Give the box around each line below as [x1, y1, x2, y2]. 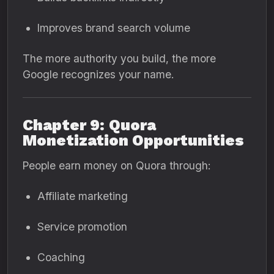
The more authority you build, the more [23, 52, 216, 65]
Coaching [37, 251, 85, 264]
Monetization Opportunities [23, 131, 244, 149]
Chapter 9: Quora [23, 116, 156, 134]
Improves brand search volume [37, 21, 190, 34]
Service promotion [37, 220, 127, 233]
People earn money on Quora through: [23, 159, 210, 172]
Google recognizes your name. [23, 68, 174, 81]
